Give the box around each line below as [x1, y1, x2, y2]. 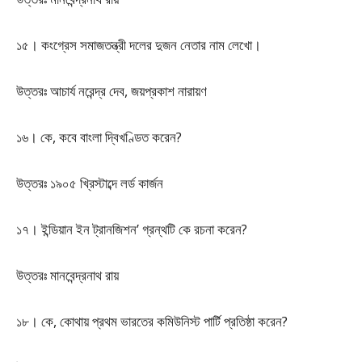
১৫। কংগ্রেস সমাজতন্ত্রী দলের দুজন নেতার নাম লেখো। [16, 36, 261, 54]
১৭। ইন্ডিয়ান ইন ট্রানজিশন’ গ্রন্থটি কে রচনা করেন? [16, 220, 247, 238]
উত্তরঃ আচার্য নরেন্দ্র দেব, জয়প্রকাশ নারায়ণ [16, 82, 207, 100]
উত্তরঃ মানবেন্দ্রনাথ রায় [16, 266, 119, 284]
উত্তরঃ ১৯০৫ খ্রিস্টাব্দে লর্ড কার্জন [16, 174, 163, 192]
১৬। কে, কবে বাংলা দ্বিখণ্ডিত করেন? [16, 128, 182, 146]
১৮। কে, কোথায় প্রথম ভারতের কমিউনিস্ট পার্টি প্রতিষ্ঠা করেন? [16, 312, 288, 330]
